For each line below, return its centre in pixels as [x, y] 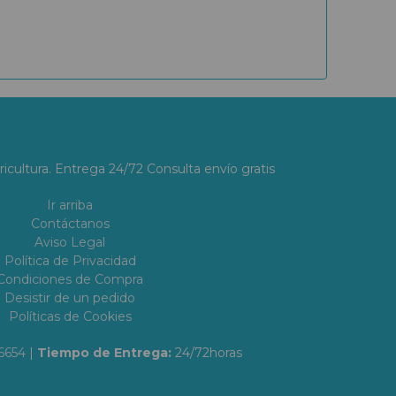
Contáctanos [70, 224]
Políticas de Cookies [70, 316]
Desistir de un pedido [70, 298]
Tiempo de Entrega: [106, 353]
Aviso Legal [70, 242]
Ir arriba [70, 205]
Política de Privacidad [70, 261]
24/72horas [209, 353]
